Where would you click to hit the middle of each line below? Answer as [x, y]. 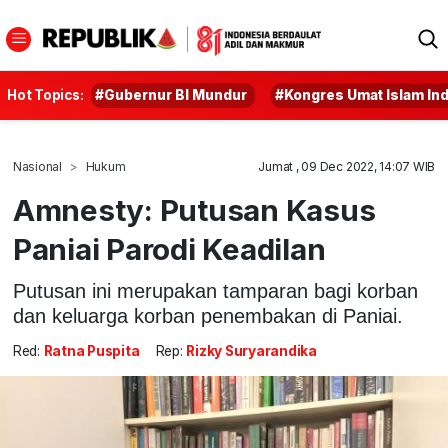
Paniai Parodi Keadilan [169, 249]
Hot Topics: [45, 95]
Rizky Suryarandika [252, 351]
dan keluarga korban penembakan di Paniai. [207, 315]
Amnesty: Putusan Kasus [194, 210]
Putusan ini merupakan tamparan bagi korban [215, 290]
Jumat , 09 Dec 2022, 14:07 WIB [347, 166]
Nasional [37, 166]
